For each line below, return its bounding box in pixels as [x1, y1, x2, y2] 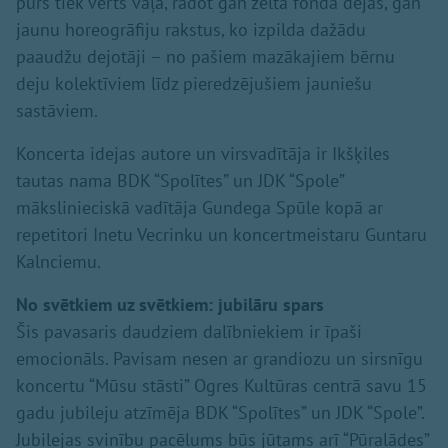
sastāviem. [16, 98, 98, 122]
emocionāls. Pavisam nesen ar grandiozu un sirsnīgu [16, 346, 423, 370]
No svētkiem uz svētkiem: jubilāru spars [16, 292, 324, 316]
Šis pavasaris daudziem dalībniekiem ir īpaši [16, 319, 362, 343]
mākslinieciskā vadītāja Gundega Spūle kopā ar [16, 195, 383, 219]
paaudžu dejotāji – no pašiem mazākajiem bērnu [16, 44, 395, 68]
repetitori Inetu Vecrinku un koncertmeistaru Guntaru [16, 222, 427, 246]
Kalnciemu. [16, 249, 101, 273]
